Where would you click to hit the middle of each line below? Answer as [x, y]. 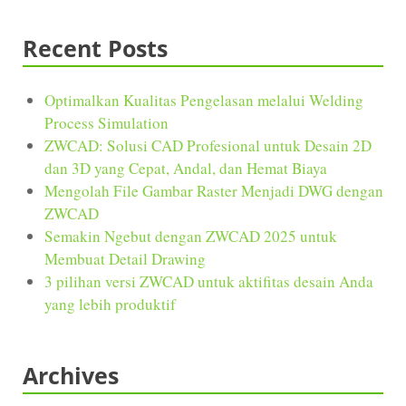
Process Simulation [106, 122]
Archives [71, 375]
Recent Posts [95, 48]
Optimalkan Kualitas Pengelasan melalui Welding [204, 100]
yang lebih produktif [110, 304]
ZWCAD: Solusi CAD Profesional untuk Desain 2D [208, 145]
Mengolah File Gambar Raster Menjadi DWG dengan [214, 190]
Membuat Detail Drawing [125, 258]
